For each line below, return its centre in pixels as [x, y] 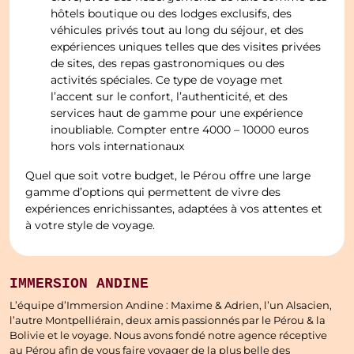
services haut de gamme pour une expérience [177, 113]
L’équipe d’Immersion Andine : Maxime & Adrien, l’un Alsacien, [171, 306]
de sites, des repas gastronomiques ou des [168, 64]
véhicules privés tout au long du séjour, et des [177, 30]
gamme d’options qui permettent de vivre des [153, 192]
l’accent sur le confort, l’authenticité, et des [169, 97]
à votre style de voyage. [90, 226]
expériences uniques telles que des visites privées [186, 47]
